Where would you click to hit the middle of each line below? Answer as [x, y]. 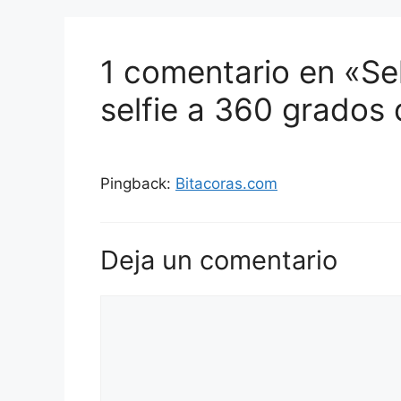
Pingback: [138, 183]
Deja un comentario [219, 260]
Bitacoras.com [226, 183]
